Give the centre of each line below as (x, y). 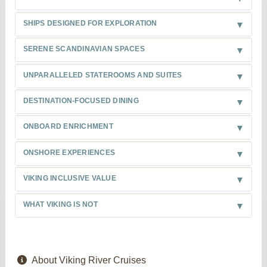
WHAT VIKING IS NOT (60, 204)
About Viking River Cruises (89, 260)
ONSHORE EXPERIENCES (69, 152)
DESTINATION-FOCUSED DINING (81, 100)
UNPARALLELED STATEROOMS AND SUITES (103, 75)
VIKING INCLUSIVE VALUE (69, 178)
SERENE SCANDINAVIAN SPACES (84, 49)
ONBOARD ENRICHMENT (68, 127)
